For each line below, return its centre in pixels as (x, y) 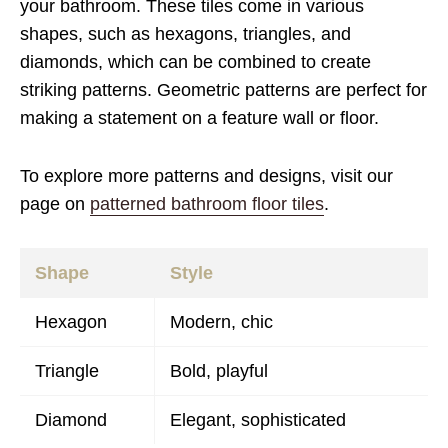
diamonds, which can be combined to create (195, 62)
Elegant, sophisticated (258, 420)
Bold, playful (219, 371)
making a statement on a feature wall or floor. (199, 118)
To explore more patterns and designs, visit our (206, 176)
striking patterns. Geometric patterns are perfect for (223, 90)
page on (55, 204)
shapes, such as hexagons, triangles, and (185, 34)
